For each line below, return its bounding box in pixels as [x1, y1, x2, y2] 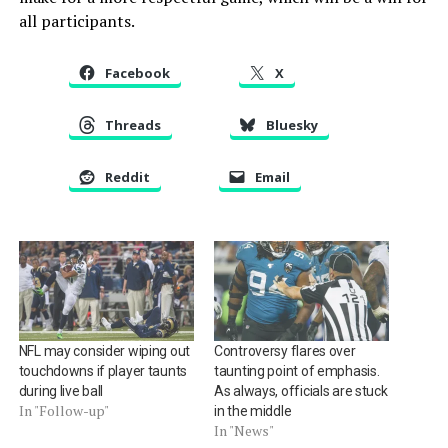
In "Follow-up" [18, 400, 109, 420]
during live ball [18, 382, 104, 399]
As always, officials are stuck [213, 382, 388, 399]
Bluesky [265, 115, 318, 134]
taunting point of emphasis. [213, 362, 380, 379]
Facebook [104, 63, 170, 82]
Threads [104, 115, 161, 134]
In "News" [213, 420, 274, 440]
